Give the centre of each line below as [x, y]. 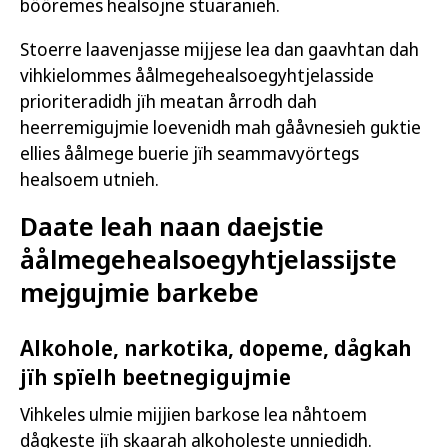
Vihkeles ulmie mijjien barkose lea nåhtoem [193, 414]
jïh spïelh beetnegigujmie [155, 376]
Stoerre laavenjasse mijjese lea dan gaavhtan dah [219, 49]
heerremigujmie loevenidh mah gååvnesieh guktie [220, 127]
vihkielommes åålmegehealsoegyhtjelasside [197, 75]
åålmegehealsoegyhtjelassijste [208, 259]
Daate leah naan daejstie [172, 226]
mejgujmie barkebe [139, 292]
